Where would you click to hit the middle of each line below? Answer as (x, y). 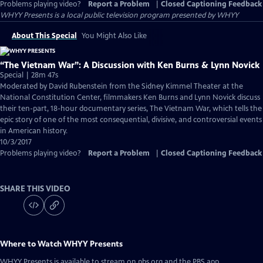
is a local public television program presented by (134, 15)
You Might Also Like (114, 36)
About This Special (44, 36)
